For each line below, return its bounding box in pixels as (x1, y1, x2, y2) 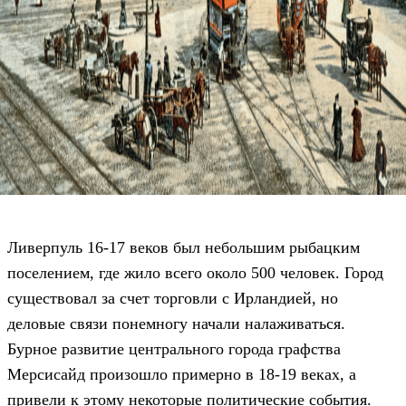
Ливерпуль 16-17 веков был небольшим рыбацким (7, 238, 360, 257)
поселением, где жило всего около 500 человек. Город (7, 264, 383, 283)
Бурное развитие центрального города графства (7, 340, 341, 359)
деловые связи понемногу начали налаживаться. (7, 314, 345, 333)
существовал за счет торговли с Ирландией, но (7, 289, 338, 308)
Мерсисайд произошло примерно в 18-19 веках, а (7, 365, 356, 384)
